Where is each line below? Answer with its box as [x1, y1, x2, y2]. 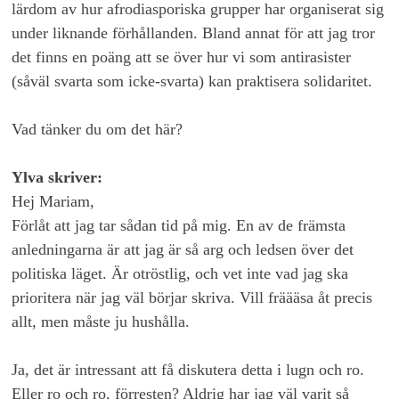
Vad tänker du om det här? [12, 120, 183, 139]
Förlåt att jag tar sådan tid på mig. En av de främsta [12, 216, 346, 235]
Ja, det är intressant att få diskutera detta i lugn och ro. [12, 361, 365, 379]
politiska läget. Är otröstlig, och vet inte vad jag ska [12, 265, 349, 283]
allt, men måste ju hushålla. [12, 313, 191, 331]
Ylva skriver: [12, 168, 103, 187]
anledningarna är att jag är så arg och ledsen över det [12, 240, 354, 259]
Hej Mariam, [12, 192, 95, 211]
